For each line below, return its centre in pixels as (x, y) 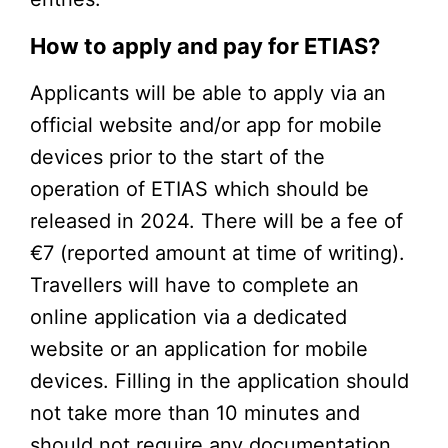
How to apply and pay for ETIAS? (205, 45)
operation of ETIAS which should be (199, 188)
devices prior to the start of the (177, 156)
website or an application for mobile (199, 348)
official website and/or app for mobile (206, 124)
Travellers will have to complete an (194, 284)
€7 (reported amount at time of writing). (217, 252)
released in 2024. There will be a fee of (216, 220)
